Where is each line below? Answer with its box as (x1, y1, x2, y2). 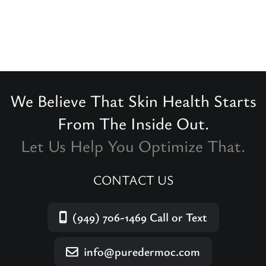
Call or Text (146, 209, 207, 225)
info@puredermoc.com (84, 243, 200, 259)
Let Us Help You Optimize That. (21, 134, 245, 157)
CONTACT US (93, 171, 173, 188)
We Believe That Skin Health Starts (9, 89, 256, 112)
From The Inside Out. (57, 112, 209, 134)
